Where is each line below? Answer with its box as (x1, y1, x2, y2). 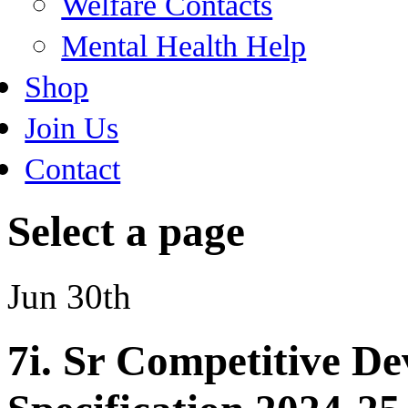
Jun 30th (7, 276, 131, 316)
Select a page (7, 208, 245, 256)
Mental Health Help (61, 29, 307, 63)
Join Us (25, 111, 119, 145)
